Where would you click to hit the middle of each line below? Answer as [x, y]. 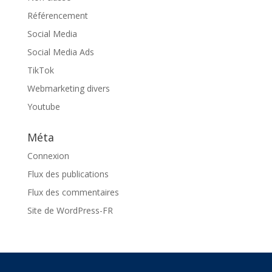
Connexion [48, 156]
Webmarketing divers [68, 88]
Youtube [43, 107]
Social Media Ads [60, 52]
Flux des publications [68, 174]
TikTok [40, 70]
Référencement [57, 15]
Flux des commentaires [73, 192]
